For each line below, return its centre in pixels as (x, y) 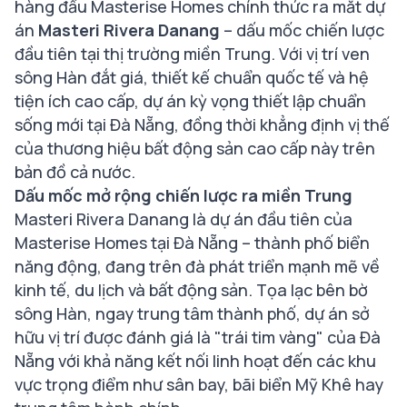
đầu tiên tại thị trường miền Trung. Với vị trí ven (192, 54)
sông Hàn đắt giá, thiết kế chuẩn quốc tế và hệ (192, 77)
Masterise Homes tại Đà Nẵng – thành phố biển (192, 243)
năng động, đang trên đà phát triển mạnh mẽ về (197, 266)
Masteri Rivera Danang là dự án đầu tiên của (184, 219)
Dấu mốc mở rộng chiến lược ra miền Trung (184, 195)
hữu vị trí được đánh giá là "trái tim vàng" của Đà (198, 337)
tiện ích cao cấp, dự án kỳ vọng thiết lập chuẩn (190, 101)
